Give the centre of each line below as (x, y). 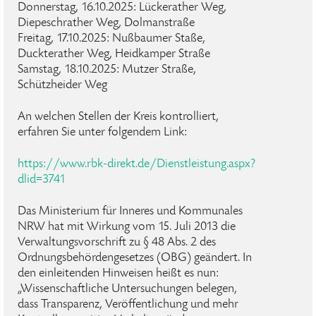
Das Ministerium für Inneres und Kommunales (130, 212)
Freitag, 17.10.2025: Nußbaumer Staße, (111, 39)
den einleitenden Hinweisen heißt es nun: (118, 274)
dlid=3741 (42, 180)
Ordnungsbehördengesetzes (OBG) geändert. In (135, 258)
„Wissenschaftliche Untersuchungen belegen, (127, 289)
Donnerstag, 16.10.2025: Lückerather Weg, (122, 8)
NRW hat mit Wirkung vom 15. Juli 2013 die (127, 227)
